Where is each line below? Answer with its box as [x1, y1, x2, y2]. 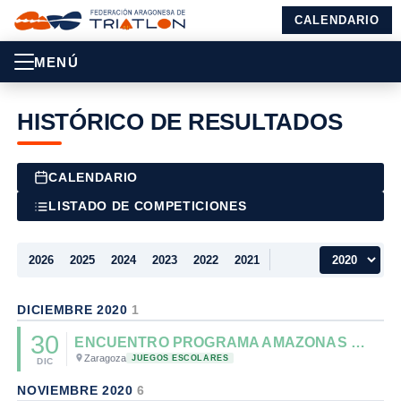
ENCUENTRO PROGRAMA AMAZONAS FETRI [350, 334, 365, 350]
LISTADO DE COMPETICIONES [48, 200, 247, 214]
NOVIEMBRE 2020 [17, 383, 138, 397]
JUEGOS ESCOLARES [132, 353, 229, 363]
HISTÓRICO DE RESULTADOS [17, 109, 343, 135]
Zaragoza [84, 352, 127, 363]
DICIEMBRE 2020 [17, 303, 132, 317]
